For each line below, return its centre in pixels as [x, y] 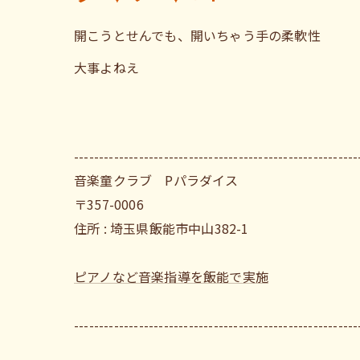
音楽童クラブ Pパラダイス [156, 180]
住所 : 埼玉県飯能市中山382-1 [162, 228]
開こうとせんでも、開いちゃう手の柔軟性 [197, 35]
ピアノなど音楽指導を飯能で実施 [171, 276]
